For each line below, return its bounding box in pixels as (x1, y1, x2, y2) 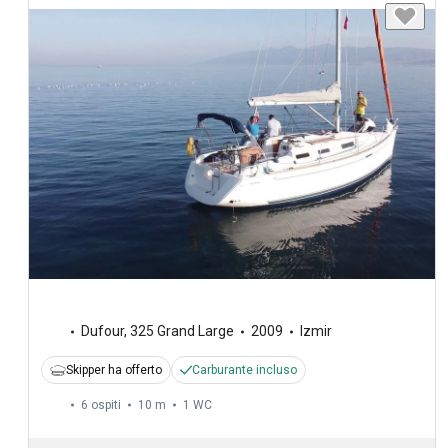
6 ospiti (81, 398, 121, 413)
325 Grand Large (130, 323, 234, 340)
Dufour (81, 323, 124, 340)
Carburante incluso (192, 363, 297, 378)
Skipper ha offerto (66, 363, 162, 378)
